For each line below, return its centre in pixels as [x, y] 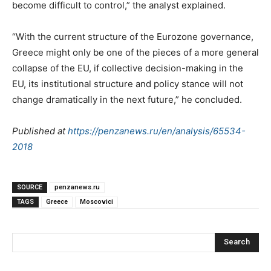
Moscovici [96, 201]
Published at [40, 131]
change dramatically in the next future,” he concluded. [127, 99]
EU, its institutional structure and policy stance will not [128, 83]
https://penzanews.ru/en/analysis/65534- [157, 131]
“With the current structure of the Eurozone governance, [133, 36]
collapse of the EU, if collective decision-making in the [128, 68]
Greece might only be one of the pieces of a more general [135, 52]
